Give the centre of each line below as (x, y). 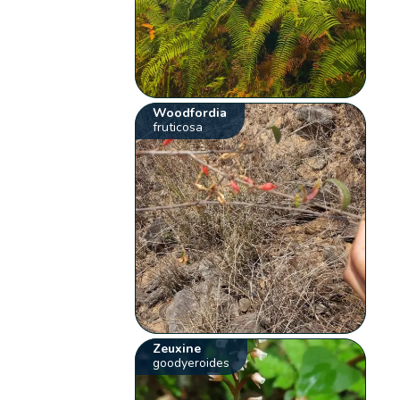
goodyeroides (192, 362)
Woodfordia (190, 113)
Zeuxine (177, 348)
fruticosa (178, 128)
